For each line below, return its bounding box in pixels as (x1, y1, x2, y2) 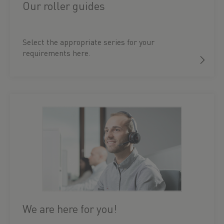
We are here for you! (22, 201, 117, 215)
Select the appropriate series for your (22, 36, 154, 47)
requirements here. (22, 47, 90, 58)
